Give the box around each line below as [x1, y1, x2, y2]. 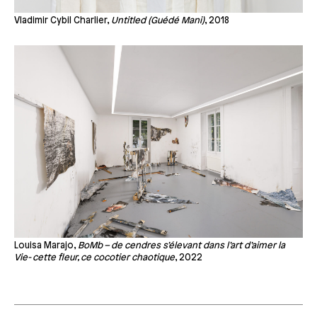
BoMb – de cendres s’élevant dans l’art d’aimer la [78, 241, 285, 250]
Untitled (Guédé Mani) [111, 16, 204, 26]
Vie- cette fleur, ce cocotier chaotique [14, 253, 175, 263]
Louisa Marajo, [14, 241, 78, 250]
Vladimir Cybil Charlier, [14, 16, 111, 26]
